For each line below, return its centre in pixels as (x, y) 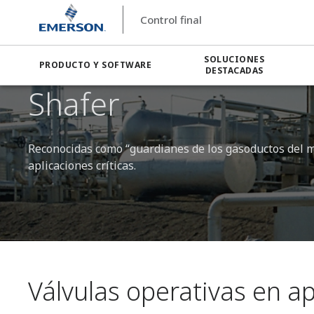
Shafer (74, 104)
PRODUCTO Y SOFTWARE (96, 65)
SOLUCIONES (234, 59)
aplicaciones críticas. (82, 165)
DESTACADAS (234, 70)
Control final (171, 20)
